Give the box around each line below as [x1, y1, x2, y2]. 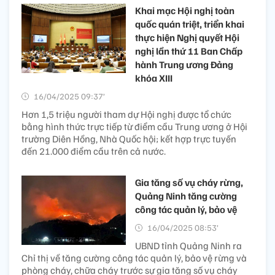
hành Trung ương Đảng [135, 58, 233, 71]
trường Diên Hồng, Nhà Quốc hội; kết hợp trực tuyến [21, 133, 236, 145]
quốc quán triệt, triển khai [135, 18, 244, 31]
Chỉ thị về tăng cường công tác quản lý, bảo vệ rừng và [21, 252, 247, 265]
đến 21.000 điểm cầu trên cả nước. [21, 145, 166, 158]
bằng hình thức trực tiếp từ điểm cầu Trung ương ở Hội [21, 120, 247, 133]
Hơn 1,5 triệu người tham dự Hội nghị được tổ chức [21, 108, 231, 121]
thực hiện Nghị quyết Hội [135, 31, 239, 44]
